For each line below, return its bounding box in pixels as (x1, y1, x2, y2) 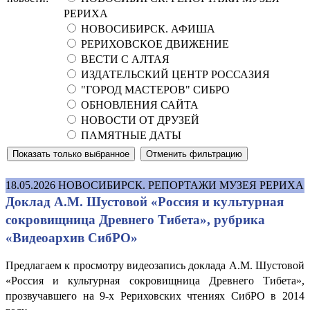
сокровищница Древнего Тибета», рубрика (6, 212, 265, 227)
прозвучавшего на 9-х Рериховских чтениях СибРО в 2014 (6, 289, 304, 302)
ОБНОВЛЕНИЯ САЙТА (78, 98, 199, 111)
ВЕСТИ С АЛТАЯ (78, 53, 170, 65)
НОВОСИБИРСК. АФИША (78, 22, 215, 35)
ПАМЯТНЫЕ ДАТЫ (78, 129, 181, 141)
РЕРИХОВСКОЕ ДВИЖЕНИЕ (78, 37, 229, 50)
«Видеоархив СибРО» (6, 230, 138, 245)
